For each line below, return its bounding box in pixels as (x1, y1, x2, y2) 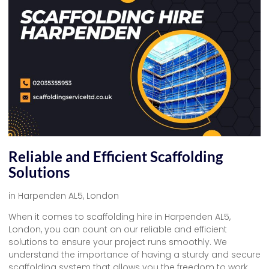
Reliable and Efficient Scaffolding (8, 147, 223, 165)
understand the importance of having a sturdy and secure (8, 249, 261, 261)
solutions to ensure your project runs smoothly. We (8, 236, 227, 249)
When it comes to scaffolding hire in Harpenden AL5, (8, 211, 231, 223)
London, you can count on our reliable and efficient (8, 223, 227, 236)
